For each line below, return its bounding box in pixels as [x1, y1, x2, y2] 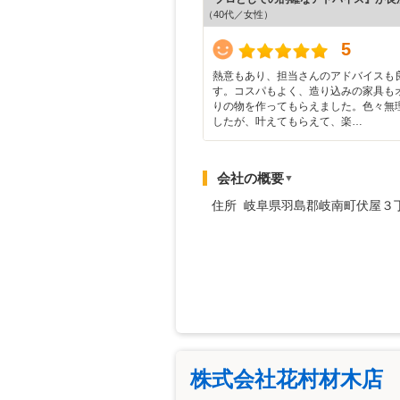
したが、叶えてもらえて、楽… [212, 114, 362, 128]
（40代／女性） [204, 8, 273, 20]
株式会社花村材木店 [190, 366, 383, 391]
